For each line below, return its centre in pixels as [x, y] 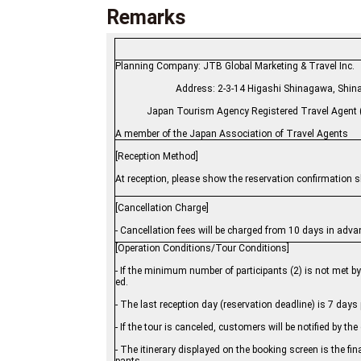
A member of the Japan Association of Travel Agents [232, 134]
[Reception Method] [157, 157]
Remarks [146, 18]
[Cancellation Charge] [162, 208]
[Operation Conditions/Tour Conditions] [202, 249]
